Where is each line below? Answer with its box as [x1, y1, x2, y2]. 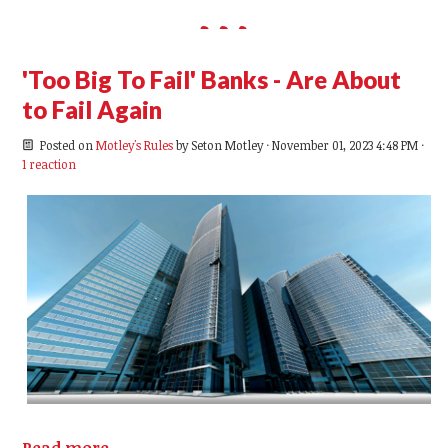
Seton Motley [190, 136, 263, 153]
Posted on [36, 136, 96, 153]
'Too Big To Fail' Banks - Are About [22, 64, 402, 94]
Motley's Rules [95, 136, 173, 153]
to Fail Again [22, 94, 163, 124]
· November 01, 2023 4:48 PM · [262, 136, 424, 153]
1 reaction [22, 155, 77, 172]
